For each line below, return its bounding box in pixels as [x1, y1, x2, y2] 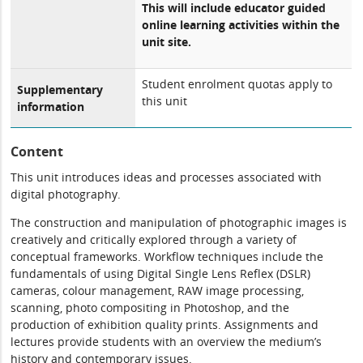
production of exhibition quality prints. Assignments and [11, 317, 319, 332]
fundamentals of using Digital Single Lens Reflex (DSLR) [11, 266, 311, 281]
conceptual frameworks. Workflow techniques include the [11, 249, 324, 264]
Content [11, 143, 64, 160]
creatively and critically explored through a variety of [11, 232, 297, 247]
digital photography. [11, 186, 122, 202]
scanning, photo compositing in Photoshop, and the [11, 300, 290, 315]
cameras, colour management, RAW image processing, [11, 283, 305, 298]
